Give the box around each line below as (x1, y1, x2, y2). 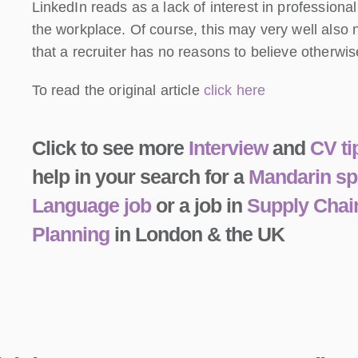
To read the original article (31, 82, 204, 98)
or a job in (150, 193, 247, 217)
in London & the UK (109, 222, 284, 245)
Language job (31, 193, 151, 217)
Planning (31, 222, 109, 245)
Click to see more (31, 136, 189, 159)
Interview (188, 136, 268, 159)
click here (203, 82, 266, 98)
